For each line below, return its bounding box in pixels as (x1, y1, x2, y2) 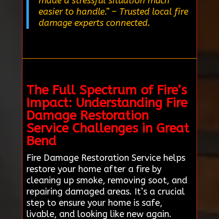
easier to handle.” (38, 6, 109, 18)
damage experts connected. (38, 18, 150, 29)
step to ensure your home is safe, (26, 197, 162, 209)
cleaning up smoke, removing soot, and (26, 175, 187, 186)
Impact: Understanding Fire (26, 95, 187, 111)
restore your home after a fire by (26, 164, 161, 175)
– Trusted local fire (109, 6, 188, 18)
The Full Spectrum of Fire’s (26, 83, 187, 98)
